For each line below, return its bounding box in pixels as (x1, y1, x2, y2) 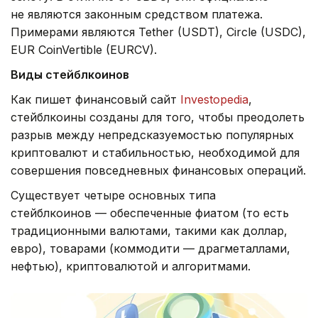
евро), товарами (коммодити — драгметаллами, (11, 241, 290, 256)
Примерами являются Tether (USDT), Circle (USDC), (11, 24, 306, 39)
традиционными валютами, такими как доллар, (11, 223, 287, 238)
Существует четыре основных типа (11, 187, 216, 202)
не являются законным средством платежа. (11, 6, 263, 21)
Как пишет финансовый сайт (11, 92, 180, 106)
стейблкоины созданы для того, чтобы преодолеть (11, 109, 305, 124)
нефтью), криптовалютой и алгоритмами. (11, 258, 251, 273)
